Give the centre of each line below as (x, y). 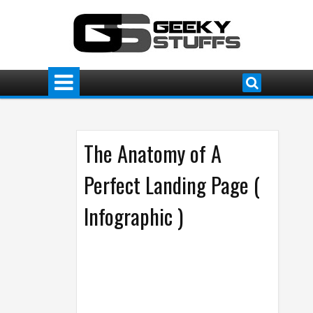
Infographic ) (133, 216)
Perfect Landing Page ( (172, 185)
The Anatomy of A (153, 153)
